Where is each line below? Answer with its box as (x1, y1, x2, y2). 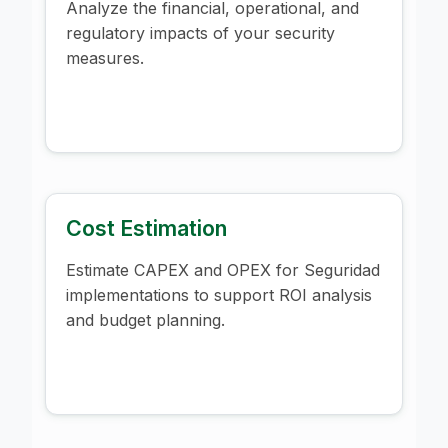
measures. (66, 47, 144, 68)
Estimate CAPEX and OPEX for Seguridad (66, 259, 380, 280)
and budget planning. (66, 309, 225, 330)
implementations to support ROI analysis (66, 284, 372, 305)
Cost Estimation (66, 214, 227, 241)
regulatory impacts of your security (66, 22, 335, 43)
